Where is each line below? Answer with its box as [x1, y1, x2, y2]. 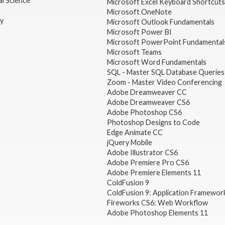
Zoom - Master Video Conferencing [106, 77, 222, 86]
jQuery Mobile [106, 138, 152, 147]
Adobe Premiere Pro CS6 [106, 158, 189, 167]
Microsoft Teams [106, 47, 162, 56]
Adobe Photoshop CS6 [106, 107, 183, 117]
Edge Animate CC [106, 128, 163, 137]
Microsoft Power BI [106, 27, 172, 36]
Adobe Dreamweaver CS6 [106, 97, 191, 106]
